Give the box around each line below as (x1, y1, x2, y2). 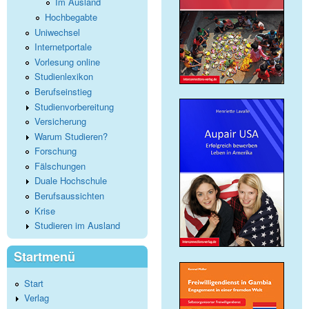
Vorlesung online (34, 54, 100, 68)
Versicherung (34, 114, 86, 128)
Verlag (24, 291, 49, 305)
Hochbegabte (45, 10, 97, 23)
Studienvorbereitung (34, 99, 114, 113)
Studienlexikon (34, 70, 93, 83)
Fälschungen (34, 159, 86, 172)
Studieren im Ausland (34, 219, 120, 232)
